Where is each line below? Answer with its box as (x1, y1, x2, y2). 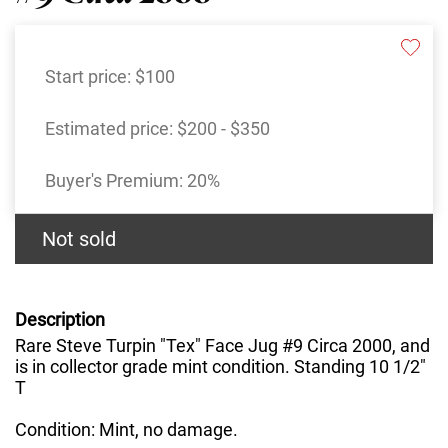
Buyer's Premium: (45, 170, 187, 192)
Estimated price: (45, 118, 177, 140)
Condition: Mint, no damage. (15, 419, 238, 441)
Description (15, 309, 105, 331)
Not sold (42, 227, 116, 252)
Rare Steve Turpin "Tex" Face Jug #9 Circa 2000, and (15, 335, 430, 357)
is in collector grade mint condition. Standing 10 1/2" (15, 356, 426, 378)
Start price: (45, 66, 135, 88)
